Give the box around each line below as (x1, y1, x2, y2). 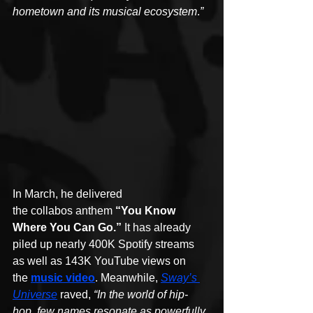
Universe (13, 289, 57, 301)
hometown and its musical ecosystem (13, 5, 197, 17)
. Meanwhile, (95, 272, 161, 284)
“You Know (115, 205, 178, 217)
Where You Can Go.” (13, 221, 122, 234)
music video (31, 272, 95, 284)
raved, (57, 289, 94, 301)
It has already (122, 221, 194, 234)
